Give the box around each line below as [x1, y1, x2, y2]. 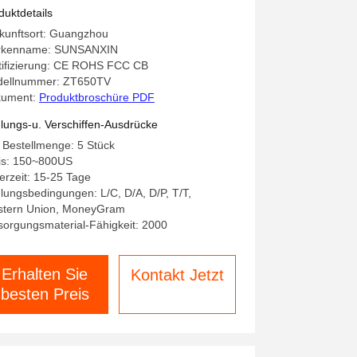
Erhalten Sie [2, 265, 88, 283]
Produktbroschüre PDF [39, 91, 155, 104]
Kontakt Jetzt [130, 266, 224, 284]
